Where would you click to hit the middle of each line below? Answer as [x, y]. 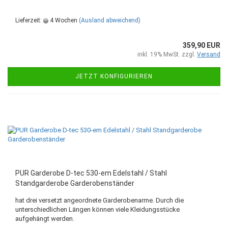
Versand [209, 54]
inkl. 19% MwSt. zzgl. [167, 54]
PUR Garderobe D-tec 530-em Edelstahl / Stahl [91, 173]
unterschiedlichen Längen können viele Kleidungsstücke [97, 209]
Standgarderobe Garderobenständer [75, 183]
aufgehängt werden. [45, 219]
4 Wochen [63, 20]
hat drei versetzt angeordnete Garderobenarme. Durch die [99, 200]
